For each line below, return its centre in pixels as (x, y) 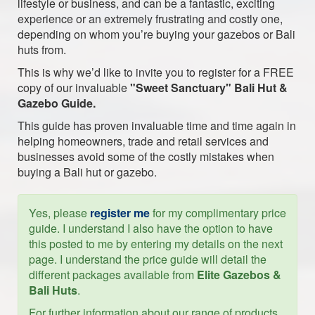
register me (120, 212)
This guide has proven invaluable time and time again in (157, 125)
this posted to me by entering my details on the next (156, 243)
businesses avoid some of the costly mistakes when (146, 156)
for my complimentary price (218, 212)
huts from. (42, 49)
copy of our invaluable (74, 87)
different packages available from (113, 274)
